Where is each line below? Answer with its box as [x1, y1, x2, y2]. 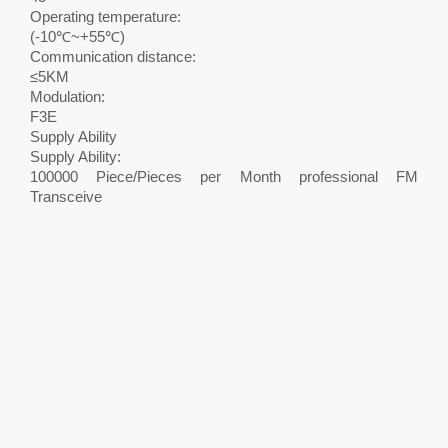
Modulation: [30, 88, 105, 105]
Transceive [30, 188, 102, 205]
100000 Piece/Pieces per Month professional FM [30, 168, 418, 185]
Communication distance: [30, 48, 196, 65]
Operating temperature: [30, 8, 181, 25]
